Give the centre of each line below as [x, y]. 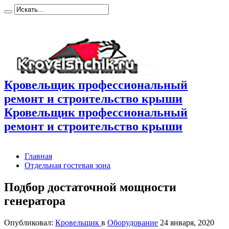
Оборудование [133, 222]
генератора [35, 201]
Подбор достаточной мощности [90, 187]
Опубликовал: [30, 222]
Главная [38, 156]
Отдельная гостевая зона [67, 165]
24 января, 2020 [187, 222]
